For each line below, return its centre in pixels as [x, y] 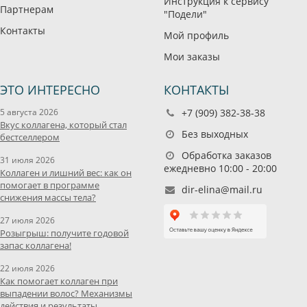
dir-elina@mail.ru [222, 189]
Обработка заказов [225, 155]
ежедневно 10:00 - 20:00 [220, 168]
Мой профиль [196, 35]
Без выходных [213, 134]
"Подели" [185, 14]
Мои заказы [192, 57]
